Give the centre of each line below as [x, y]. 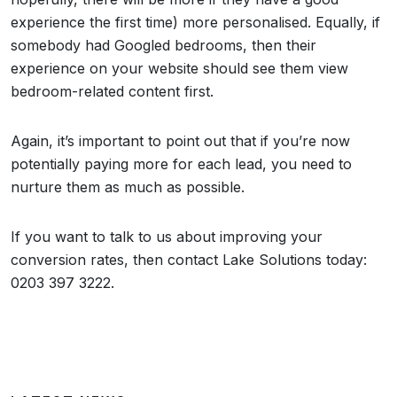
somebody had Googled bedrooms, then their [163, 45]
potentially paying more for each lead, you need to [181, 164]
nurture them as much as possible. [130, 187]
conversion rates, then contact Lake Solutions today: [189, 260]
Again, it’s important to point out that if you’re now [180, 141]
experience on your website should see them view [179, 68]
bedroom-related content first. [112, 91]
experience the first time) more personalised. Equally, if [195, 22]
